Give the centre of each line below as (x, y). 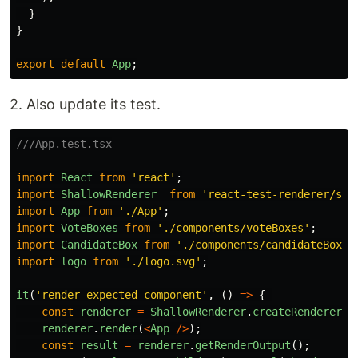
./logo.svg (163, 261)
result (99, 345)
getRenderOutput (243, 345)
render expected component (121, 295)
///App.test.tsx (64, 144)
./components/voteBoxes (233, 228)
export (35, 64)
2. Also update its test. (85, 104)
